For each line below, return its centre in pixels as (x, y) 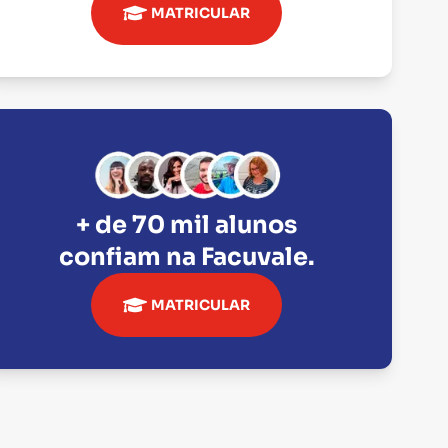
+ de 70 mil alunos (187, 224)
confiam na (129, 256)
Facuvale (254, 256)
